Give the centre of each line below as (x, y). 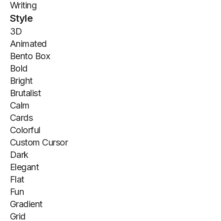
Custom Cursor (39, 142)
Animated (28, 44)
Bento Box (30, 56)
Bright (21, 81)
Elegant (24, 167)
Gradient (26, 204)
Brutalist (25, 93)
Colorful (25, 130)
